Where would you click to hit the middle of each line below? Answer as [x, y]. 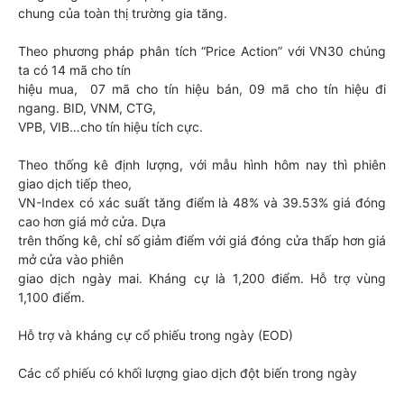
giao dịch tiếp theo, [75, 184]
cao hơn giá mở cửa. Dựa [92, 221]
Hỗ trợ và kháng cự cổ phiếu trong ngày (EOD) [156, 335]
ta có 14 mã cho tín [74, 70]
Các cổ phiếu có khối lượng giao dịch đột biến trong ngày [188, 373]
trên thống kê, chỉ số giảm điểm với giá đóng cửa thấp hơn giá [202, 240]
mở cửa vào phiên [71, 259]
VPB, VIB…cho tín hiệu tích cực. [110, 127]
